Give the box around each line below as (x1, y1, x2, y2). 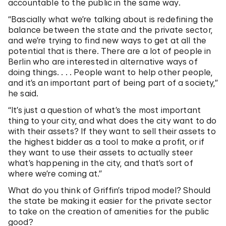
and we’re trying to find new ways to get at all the (8, 35, 207, 45)
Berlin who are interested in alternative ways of (8, 56, 198, 67)
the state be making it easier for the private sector (8, 195, 212, 206)
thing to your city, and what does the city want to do (8, 115, 217, 126)
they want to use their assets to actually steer (8, 147, 193, 157)
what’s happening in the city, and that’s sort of (8, 157, 193, 168)
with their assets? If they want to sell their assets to (8, 126, 216, 136)
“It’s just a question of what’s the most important (8, 104, 201, 115)
